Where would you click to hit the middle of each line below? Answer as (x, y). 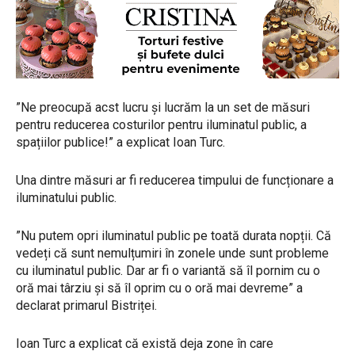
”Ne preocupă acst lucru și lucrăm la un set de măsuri (163, 108)
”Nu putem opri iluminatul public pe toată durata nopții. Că (174, 236)
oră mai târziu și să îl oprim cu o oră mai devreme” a (159, 288)
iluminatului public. (66, 198)
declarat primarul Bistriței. (86, 306)
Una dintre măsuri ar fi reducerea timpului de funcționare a (175, 181)
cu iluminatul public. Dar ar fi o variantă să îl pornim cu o (168, 271)
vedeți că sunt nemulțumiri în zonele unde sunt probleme (172, 254)
